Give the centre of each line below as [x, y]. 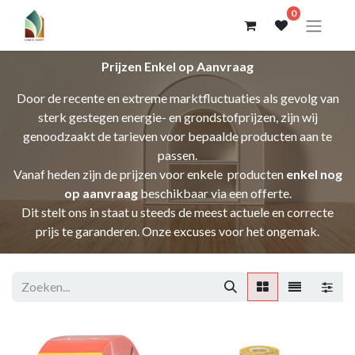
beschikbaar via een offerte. [214, 193]
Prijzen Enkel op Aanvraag [177, 66]
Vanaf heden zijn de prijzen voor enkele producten [149, 174]
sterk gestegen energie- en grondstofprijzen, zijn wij [177, 116]
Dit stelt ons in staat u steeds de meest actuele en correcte [177, 212]
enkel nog [314, 174]
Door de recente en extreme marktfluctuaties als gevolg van [177, 97]
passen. [177, 155]
